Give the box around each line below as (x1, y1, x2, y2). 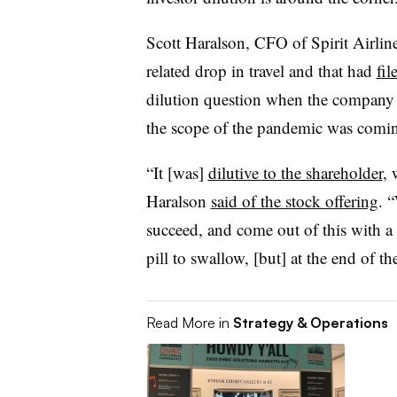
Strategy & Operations (232, 313, 388, 331)
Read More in (145, 313, 233, 331)
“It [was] (145, 161, 208, 183)
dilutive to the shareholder (207, 161, 383, 183)
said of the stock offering (210, 190, 378, 212)
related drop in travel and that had (145, 59, 377, 82)
